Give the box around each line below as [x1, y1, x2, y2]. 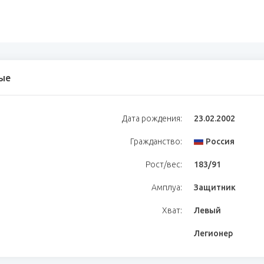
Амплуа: [151, 183, 182, 192]
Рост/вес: [146, 160, 182, 169]
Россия [206, 137, 235, 146]
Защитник [194, 183, 236, 192]
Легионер [194, 229, 233, 238]
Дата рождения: [122, 114, 182, 123]
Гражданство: [130, 137, 182, 146]
